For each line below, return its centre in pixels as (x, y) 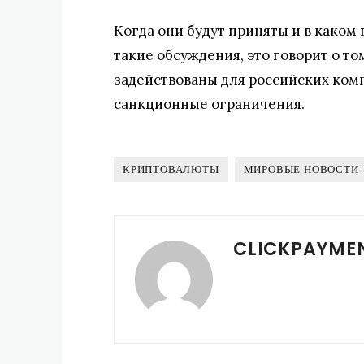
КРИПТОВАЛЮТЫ (171, 169)
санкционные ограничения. (209, 104)
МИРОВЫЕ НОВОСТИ (301, 169)
